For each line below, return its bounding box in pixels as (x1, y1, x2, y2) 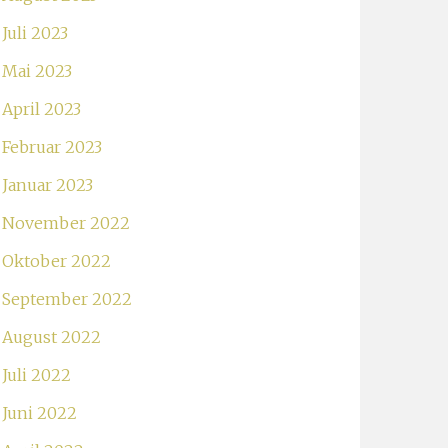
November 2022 (2, 213, 130, 233)
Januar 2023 (2, 175, 93, 195)
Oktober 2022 (2, 251, 111, 271)
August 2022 (2, 327, 101, 347)
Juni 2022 (2, 403, 77, 423)
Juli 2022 (2, 365, 71, 385)
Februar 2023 (2, 137, 102, 157)
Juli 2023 (2, 23, 68, 43)
